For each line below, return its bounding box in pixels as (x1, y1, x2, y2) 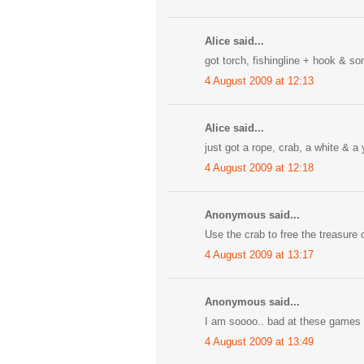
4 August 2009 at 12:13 (205, 74, 314, 87)
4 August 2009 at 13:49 (205, 335, 314, 348)
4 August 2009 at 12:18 (205, 161, 314, 174)
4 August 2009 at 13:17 (205, 248, 314, 261)
